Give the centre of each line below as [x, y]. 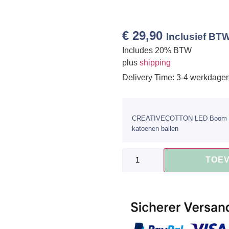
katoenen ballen [155, 128]
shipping [155, 62]
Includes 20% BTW [157, 50]
